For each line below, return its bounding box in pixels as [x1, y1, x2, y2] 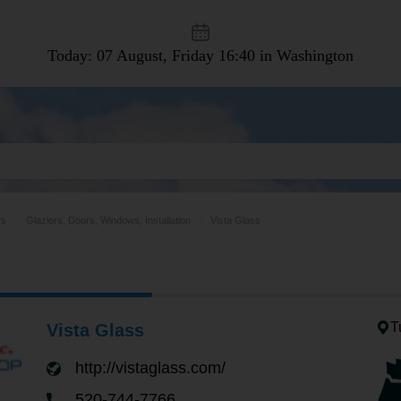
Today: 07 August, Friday [47, 46, 218, 64]
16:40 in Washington [218, 46, 354, 64]
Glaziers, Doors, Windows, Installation [26, 214, 191, 226]
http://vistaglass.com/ [75, 359, 226, 377]
